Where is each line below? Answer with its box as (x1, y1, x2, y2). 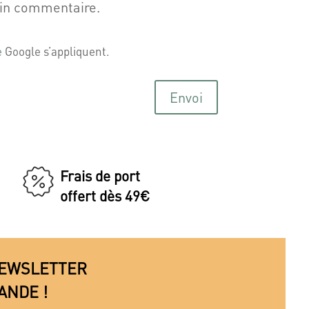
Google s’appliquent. (2, 43, 110, 59)
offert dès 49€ (60, 186, 150, 206)
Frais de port (60, 166, 141, 186)
